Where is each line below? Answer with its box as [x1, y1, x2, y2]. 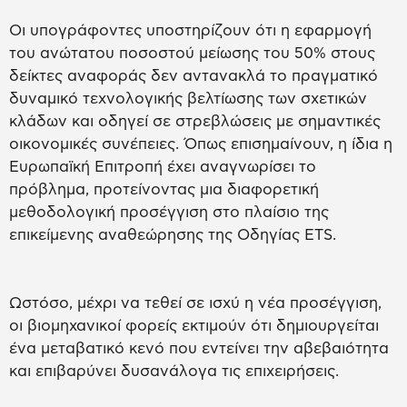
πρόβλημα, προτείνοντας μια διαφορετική [9, 182, 319, 198]
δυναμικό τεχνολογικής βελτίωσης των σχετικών [9, 91, 367, 107]
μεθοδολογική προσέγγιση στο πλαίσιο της [9, 204, 329, 221]
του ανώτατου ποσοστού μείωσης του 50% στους [9, 45, 375, 62]
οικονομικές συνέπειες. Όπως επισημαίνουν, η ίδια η [9, 136, 392, 153]
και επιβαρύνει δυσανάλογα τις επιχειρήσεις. [9, 363, 339, 380]
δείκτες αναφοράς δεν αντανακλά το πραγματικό [9, 68, 378, 84]
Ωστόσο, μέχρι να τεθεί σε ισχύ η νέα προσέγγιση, [9, 295, 382, 312]
